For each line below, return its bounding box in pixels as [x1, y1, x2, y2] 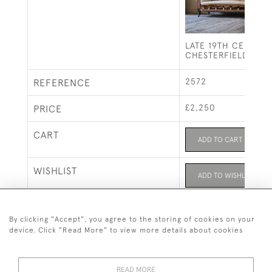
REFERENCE [33, 77, 90, 88]
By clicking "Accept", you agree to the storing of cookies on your [9, 215, 255, 223]
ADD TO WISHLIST [198, 171, 254, 180]
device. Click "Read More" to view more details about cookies [9, 226, 243, 234]
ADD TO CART [198, 135, 242, 144]
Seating [185, 200, 216, 210]
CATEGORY [33, 201, 84, 212]
